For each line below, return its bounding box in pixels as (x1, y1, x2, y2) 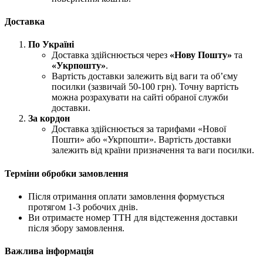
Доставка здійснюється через (52, 50, 170, 60)
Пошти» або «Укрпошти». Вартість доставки (52, 134, 231, 145)
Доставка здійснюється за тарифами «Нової (52, 124, 226, 134)
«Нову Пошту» (170, 50, 232, 60)
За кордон (28, 113, 70, 124)
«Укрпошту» (52, 60, 106, 71)
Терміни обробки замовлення (5, 168, 129, 178)
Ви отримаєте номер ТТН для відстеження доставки (28, 212, 238, 222)
